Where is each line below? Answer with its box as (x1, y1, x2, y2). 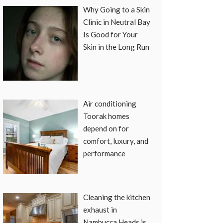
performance (83, 148, 126, 158)
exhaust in (83, 205, 117, 214)
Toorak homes (83, 111, 130, 120)
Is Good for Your (83, 30, 138, 39)
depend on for (83, 123, 129, 133)
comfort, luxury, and (83, 136, 149, 145)
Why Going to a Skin (83, 5, 150, 14)
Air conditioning (83, 99, 137, 108)
